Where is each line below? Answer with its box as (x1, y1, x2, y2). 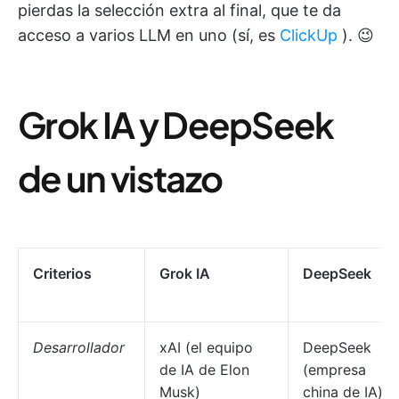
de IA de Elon (159, 361, 249, 379)
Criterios (33, 265, 92, 282)
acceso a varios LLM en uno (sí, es (18, 26, 280, 45)
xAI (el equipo (159, 338, 253, 356)
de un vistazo (18, 155, 223, 200)
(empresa (303, 361, 366, 379)
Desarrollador (33, 338, 125, 356)
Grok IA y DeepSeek (18, 102, 334, 147)
